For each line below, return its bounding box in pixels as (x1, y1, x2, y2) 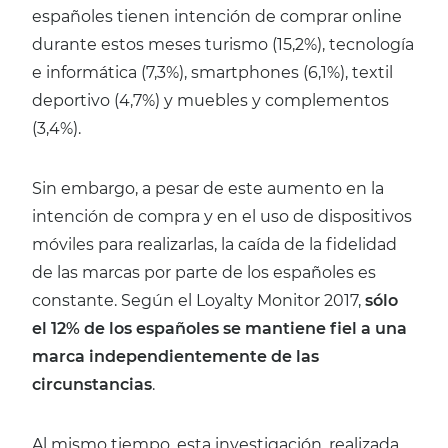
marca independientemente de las (32, 347, 319, 367)
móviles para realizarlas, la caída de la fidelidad (32, 235, 397, 255)
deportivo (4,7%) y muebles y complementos (32, 91, 389, 111)
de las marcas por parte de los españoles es (32, 263, 376, 283)
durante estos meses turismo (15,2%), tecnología (32, 35, 414, 55)
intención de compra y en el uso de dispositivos (32, 207, 412, 227)
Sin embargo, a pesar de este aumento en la (32, 179, 384, 199)
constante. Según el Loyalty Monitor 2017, (32, 291, 365, 311)
